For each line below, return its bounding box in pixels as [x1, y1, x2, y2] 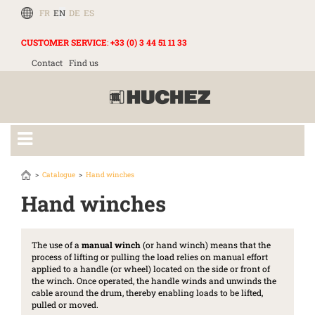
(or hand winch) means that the [141, 238, 271, 250]
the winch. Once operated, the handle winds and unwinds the [32, 274, 276, 286]
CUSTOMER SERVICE [21, 37, 107, 48]
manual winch [82, 238, 141, 250]
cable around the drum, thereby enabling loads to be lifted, [32, 286, 263, 298]
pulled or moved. [32, 298, 98, 310]
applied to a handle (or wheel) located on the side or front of [32, 262, 270, 274]
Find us [69, 57, 98, 68]
